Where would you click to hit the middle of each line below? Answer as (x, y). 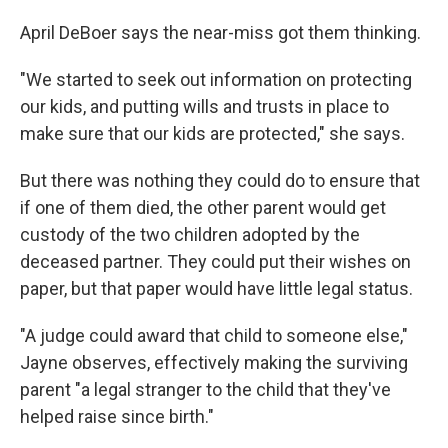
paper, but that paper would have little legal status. (216, 288)
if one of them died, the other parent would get (203, 207)
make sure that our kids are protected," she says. (212, 133)
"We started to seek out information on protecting (216, 79)
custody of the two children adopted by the (190, 234)
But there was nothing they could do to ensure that (220, 180)
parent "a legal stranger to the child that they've (205, 389)
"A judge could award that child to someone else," (214, 335)
